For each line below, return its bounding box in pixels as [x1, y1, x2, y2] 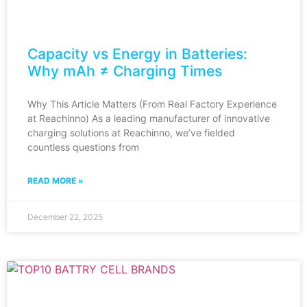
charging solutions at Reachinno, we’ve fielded [27, 126, 235, 138]
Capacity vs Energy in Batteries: [27, 45, 247, 62]
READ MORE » [27, 175, 84, 186]
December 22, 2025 [27, 211, 103, 222]
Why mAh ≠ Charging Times [27, 62, 222, 79]
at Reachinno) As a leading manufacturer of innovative [27, 112, 270, 124]
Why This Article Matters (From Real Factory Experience [27, 97, 277, 110]
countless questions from [27, 140, 139, 153]
